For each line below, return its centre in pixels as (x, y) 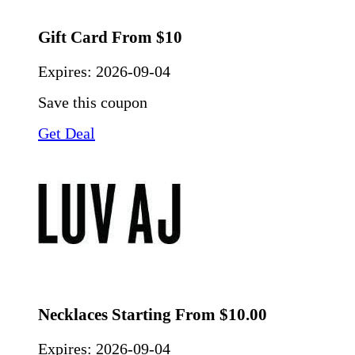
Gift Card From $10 (110, 38)
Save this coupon (93, 103)
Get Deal (67, 134)
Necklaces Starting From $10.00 (153, 315)
